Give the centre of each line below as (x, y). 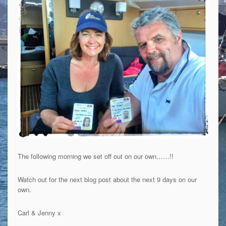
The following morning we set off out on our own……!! (95, 156)
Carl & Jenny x (39, 212)
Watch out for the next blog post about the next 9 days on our (107, 179)
